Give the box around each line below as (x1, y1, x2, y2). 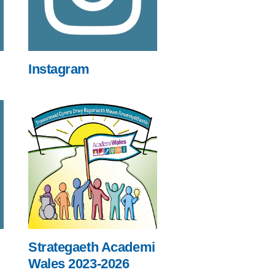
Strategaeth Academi (28, 239, 155, 255)
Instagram (28, 61, 90, 77)
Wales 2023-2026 (28, 256, 130, 271)
